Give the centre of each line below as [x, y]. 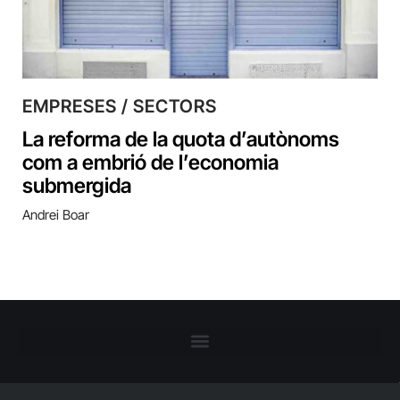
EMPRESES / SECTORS [120, 106]
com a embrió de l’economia [150, 162]
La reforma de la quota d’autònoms [181, 139]
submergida [77, 185]
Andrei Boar [56, 214]
